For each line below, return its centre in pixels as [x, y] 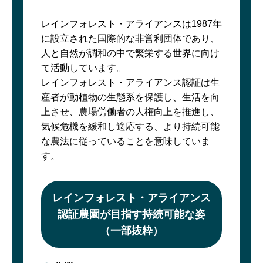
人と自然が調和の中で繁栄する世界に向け [130, 53]
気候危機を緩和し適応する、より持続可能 [130, 127]
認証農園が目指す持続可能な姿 [131, 214]
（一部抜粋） [131, 231]
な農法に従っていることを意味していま [126, 141]
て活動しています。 [83, 68]
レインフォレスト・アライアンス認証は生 [130, 82]
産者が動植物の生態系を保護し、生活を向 [130, 97]
